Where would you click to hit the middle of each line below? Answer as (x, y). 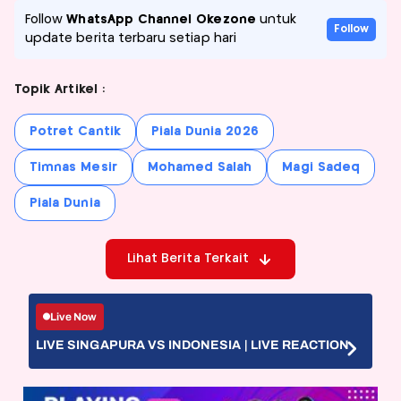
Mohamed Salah (200, 168)
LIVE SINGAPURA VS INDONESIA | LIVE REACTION (193, 346)
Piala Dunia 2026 (205, 132)
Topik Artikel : (60, 90)
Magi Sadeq (321, 168)
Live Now (74, 316)
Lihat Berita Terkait (188, 259)
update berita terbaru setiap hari (131, 39)
